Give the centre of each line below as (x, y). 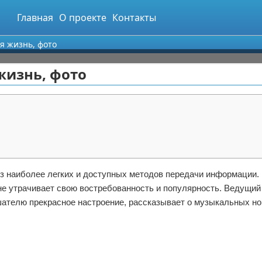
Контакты (134, 18)
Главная (35, 18)
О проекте (83, 18)
